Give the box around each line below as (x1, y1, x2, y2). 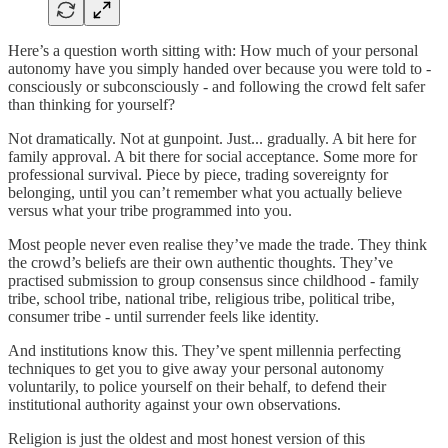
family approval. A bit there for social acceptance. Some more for (8, 147, 417, 165)
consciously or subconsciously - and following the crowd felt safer (8, 77, 425, 95)
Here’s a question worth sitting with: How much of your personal (8, 41, 418, 59)
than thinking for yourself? (8, 95, 175, 113)
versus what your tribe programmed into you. (8, 201, 292, 219)
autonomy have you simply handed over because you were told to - (8, 59, 431, 77)
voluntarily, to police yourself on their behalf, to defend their (8, 377, 386, 395)
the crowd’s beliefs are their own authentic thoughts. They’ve (8, 253, 393, 271)
